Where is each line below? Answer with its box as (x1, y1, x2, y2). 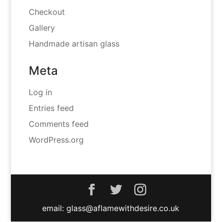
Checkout (28, 7, 65, 17)
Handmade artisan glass (28, 39, 119, 49)
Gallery (28, 23, 55, 33)
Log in (28, 87, 52, 98)
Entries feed (28, 103, 74, 113)
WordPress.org (28, 135, 84, 145)
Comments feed (28, 119, 89, 129)
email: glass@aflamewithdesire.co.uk (42, 203, 180, 214)
